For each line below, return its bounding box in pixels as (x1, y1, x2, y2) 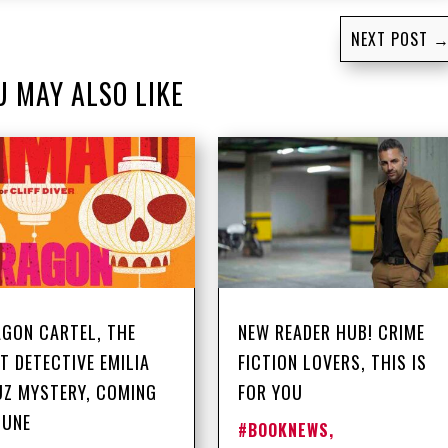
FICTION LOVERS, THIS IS (237, 349, 427, 376)
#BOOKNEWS (237, 418, 329, 443)
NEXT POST (350, 26, 428, 51)
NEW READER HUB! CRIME (237, 319, 425, 346)
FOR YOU (237, 379, 303, 406)
